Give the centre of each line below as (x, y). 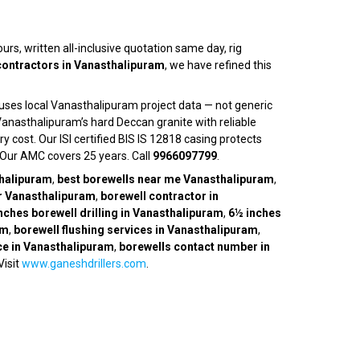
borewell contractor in (160, 196)
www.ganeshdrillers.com (84, 264)
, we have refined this (218, 65)
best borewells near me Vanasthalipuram (166, 180)
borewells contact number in (194, 247)
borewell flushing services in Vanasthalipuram (136, 230)
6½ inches (255, 213)
